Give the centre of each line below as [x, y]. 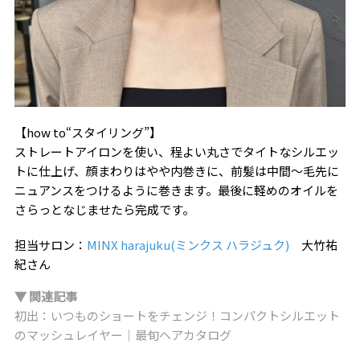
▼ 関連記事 [45, 296]
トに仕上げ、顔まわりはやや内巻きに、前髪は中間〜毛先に [176, 170]
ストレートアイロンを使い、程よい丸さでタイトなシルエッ [176, 151]
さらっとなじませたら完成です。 [104, 209]
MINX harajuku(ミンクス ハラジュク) [188, 244]
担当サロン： [50, 244]
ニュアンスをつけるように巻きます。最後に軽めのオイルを [176, 190]
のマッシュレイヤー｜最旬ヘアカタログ [123, 334]
